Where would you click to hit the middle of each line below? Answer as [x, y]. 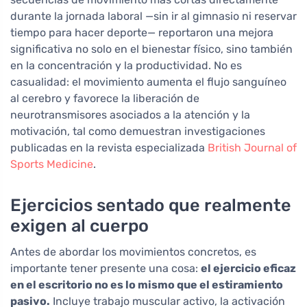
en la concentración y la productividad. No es [126, 66]
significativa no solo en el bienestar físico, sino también [151, 49]
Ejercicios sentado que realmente [151, 205]
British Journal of [252, 148]
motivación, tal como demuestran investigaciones [138, 132]
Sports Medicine [52, 164]
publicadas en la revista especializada [109, 148]
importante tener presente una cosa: [106, 269]
